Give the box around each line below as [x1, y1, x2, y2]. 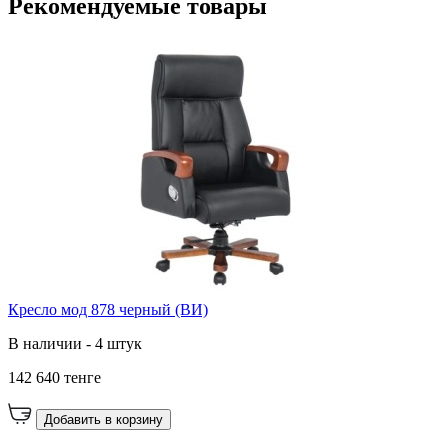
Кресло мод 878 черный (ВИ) [8, 301, 208, 319]
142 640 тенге [8, 369, 101, 387]
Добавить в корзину [44, 412, 163, 428]
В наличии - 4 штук [8, 335, 142, 353]
